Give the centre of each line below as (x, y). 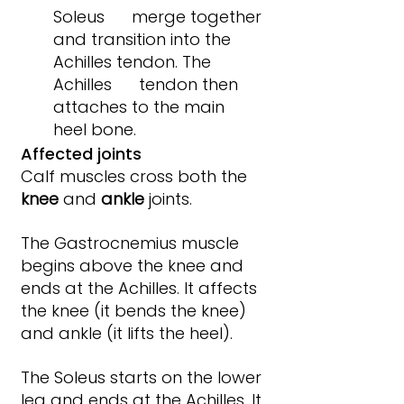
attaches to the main (141, 107)
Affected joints (81, 154)
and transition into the (144, 40)
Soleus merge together (160, 17)
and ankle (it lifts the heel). (127, 334)
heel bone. (95, 130)
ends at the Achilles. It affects (141, 289)
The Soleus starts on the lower (143, 378)
